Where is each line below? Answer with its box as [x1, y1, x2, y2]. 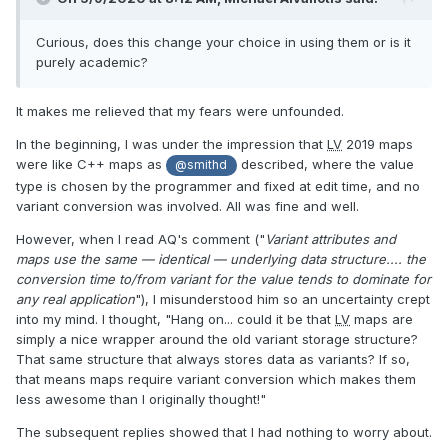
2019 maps [342, 136, 413, 153]
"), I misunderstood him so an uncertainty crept [135, 290, 430, 307]
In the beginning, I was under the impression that [16, 136, 327, 153]
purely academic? [36, 54, 148, 71]
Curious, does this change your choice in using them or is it [36, 34, 411, 51]
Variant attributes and [265, 230, 396, 247]
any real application [16, 290, 135, 307]
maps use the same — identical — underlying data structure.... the [16, 250, 426, 267]
